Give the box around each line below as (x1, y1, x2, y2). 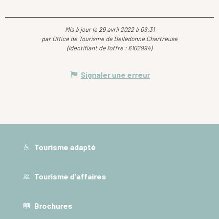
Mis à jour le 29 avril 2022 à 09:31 (65, 25, 154, 34)
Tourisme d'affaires (33, 171, 107, 181)
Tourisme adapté (33, 142, 96, 152)
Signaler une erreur (81, 70, 150, 80)
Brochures (33, 201, 73, 211)
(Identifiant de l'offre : (67, 44, 128, 52)
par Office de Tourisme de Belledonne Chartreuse (42, 35, 177, 43)
